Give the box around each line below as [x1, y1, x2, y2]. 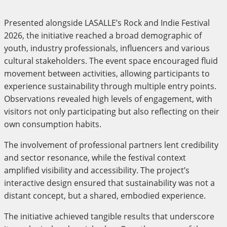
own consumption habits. [4, 118, 101, 130]
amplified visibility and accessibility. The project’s [4, 164, 190, 176]
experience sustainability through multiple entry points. [4, 80, 216, 92]
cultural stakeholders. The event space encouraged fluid [4, 55, 218, 66]
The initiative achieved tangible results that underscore [4, 210, 214, 222]
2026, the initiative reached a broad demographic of [4, 29, 202, 41]
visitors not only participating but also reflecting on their [4, 105, 219, 117]
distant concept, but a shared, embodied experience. [4, 190, 206, 201]
